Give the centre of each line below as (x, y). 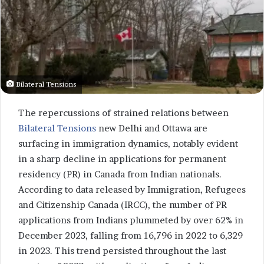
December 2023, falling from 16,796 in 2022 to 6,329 (131, 235)
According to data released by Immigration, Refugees (132, 189)
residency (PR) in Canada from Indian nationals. (120, 174)
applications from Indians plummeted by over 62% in (131, 220)
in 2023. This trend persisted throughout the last (122, 250)
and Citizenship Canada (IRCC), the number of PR (123, 204)
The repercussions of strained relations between (123, 113)
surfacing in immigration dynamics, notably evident (128, 143)
